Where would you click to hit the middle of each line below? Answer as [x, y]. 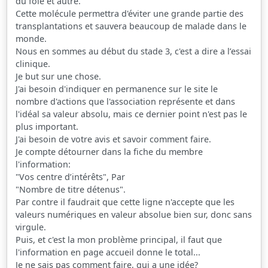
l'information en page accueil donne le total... [108, 252]
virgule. [31, 227]
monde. [31, 38]
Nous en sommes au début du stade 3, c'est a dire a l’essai [134, 51]
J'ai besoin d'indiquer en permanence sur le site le [117, 89]
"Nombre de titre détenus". [71, 189]
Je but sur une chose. [59, 76]
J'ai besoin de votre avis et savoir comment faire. [114, 139]
